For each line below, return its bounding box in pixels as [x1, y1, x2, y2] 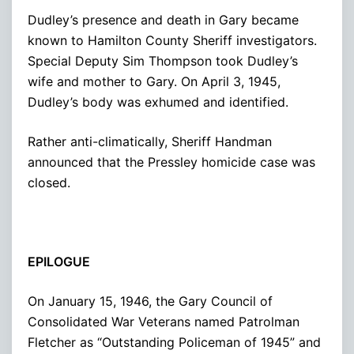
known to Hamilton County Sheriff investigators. [28, 32, 317, 48]
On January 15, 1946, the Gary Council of [28, 292, 273, 309]
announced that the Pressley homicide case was [28, 153, 315, 170]
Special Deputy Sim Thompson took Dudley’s [28, 52, 298, 69]
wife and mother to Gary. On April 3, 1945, [28, 73, 281, 89]
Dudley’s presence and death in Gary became [28, 11, 299, 28]
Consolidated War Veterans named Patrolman [28, 313, 299, 330]
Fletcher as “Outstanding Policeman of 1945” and [28, 333, 321, 350]
